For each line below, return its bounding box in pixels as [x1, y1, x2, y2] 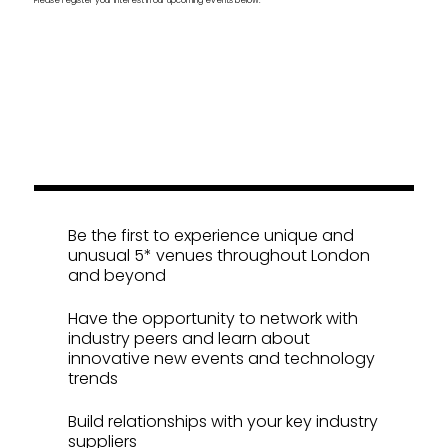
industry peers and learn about [68, 326, 311, 350]
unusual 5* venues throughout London [68, 243, 371, 267]
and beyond [68, 263, 167, 287]
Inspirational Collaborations [34, 52, 237, 68]
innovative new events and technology [68, 346, 376, 370]
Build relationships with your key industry [68, 409, 379, 433]
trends [68, 366, 119, 390]
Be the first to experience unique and [68, 223, 355, 247]
